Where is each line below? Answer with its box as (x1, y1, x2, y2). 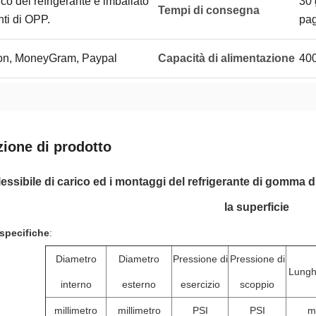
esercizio (180, 279, 220, 290)
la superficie (224, 201, 289, 213)
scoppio (240, 279, 274, 290)
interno (60, 279, 92, 290)
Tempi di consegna (158, 4, 260, 16)
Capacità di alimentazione (158, 52, 295, 64)
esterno (122, 279, 156, 290)
